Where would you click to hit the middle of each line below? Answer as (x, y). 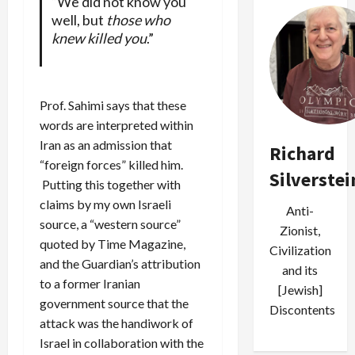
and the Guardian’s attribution (120, 264)
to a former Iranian (90, 284)
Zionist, (300, 230)
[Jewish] (300, 290)
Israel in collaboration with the (122, 343)
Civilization (300, 250)
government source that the (114, 303)
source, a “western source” (110, 224)
